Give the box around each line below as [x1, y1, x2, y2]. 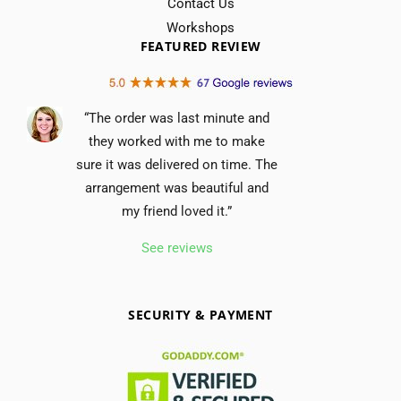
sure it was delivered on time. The [76, 157, 277, 174]
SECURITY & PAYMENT [128, 306, 273, 324]
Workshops [166, 20, 235, 37]
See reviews [141, 240, 213, 257]
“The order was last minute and [84, 110, 269, 127]
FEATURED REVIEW [140, 38, 261, 55]
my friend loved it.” [122, 203, 232, 220]
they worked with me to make [89, 133, 265, 150]
